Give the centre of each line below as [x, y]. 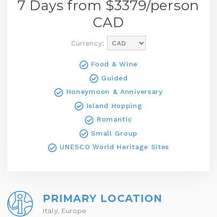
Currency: [88, 43]
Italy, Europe [65, 210]
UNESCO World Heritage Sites [113, 147]
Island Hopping [113, 105]
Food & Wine [113, 64]
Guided [113, 78]
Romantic [113, 119]
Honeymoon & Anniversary [113, 92]
